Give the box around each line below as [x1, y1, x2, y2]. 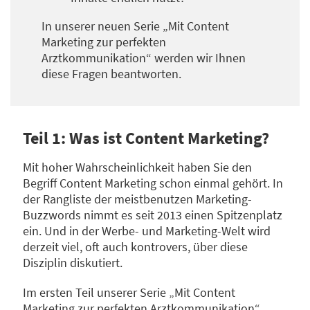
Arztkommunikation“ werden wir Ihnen [41, 50, 246, 66]
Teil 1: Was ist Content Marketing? [23, 127, 269, 149]
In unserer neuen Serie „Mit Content [41, 18, 229, 35]
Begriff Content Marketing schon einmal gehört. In [23, 175, 283, 192]
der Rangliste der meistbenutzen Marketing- [23, 191, 252, 208]
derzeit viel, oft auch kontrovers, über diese [23, 239, 248, 255]
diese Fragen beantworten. [41, 66, 181, 82]
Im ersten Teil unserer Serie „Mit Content [23, 284, 235, 301]
